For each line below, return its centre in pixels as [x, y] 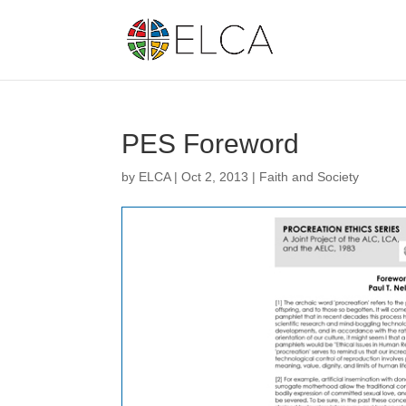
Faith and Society [309, 177]
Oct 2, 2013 [215, 177]
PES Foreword [211, 144]
